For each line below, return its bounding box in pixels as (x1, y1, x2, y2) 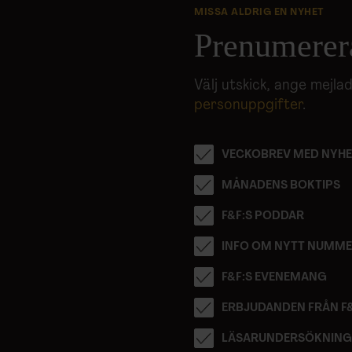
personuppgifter (194, 98, 302, 114)
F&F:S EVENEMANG (222, 272, 327, 284)
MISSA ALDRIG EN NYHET (194, 7, 324, 18)
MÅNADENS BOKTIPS (222, 180, 340, 192)
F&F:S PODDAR (222, 211, 304, 223)
